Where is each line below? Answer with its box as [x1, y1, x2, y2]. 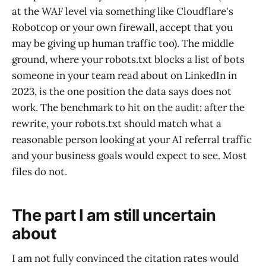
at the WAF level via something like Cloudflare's [12, 5, 233, 18]
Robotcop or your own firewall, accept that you [12, 21, 233, 34]
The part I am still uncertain [12, 205, 216, 225]
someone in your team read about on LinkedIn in [12, 69, 237, 83]
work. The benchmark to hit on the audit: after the [12, 101, 245, 115]
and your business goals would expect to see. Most [12, 149, 247, 163]
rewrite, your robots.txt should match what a [12, 117, 221, 131]
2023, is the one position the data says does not [12, 85, 232, 99]
